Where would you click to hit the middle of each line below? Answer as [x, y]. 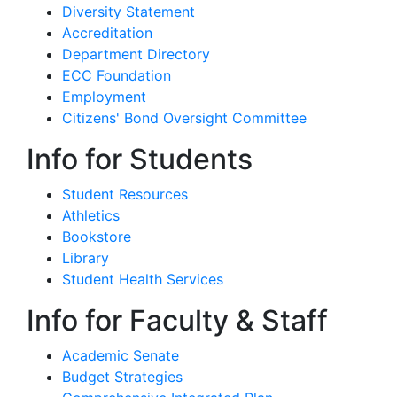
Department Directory [136, 54]
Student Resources [125, 194]
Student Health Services [143, 279]
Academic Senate [121, 355]
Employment [104, 96]
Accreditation [107, 32]
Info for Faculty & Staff [177, 320]
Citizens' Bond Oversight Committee [184, 117]
